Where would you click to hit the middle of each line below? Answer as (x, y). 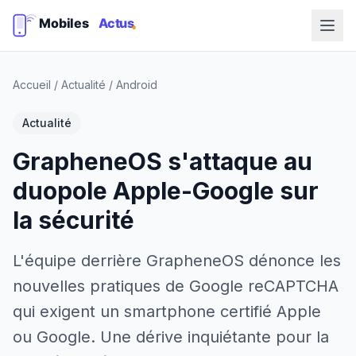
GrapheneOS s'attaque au (163, 161)
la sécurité (74, 220)
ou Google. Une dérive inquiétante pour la (171, 337)
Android (137, 85)
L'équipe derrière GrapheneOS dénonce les (177, 261)
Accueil (32, 85)
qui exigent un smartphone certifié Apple (167, 311)
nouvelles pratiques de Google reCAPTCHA (176, 286)
